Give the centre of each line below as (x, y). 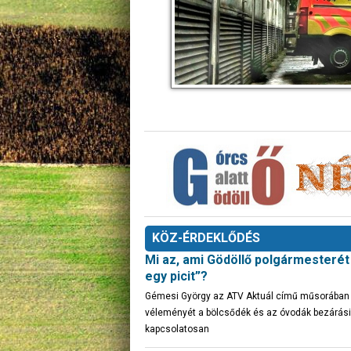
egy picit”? (176, 276)
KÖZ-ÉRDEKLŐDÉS (206, 238)
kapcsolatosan (177, 329)
